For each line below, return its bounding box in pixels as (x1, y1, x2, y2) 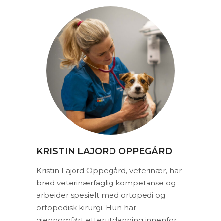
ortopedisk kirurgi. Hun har (37, 203, 136, 212)
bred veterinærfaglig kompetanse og (37, 178, 176, 187)
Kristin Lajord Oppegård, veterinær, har (37, 166, 182, 175)
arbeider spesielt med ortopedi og (37, 190, 165, 200)
